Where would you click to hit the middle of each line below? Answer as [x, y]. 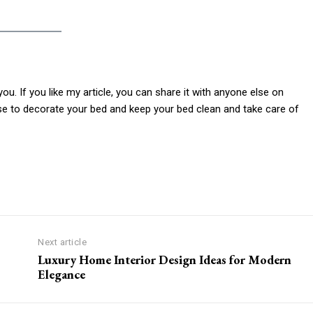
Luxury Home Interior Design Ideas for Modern [165, 259]
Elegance [62, 274]
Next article [63, 242]
